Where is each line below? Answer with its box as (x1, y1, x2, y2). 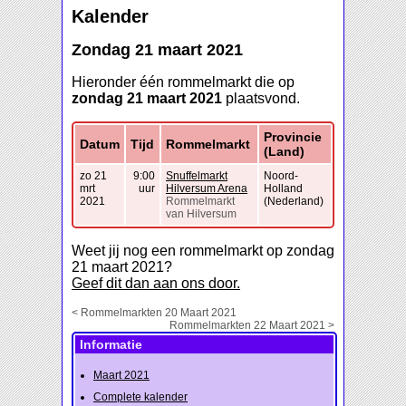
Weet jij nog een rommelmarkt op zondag (72, 243, 334, 259)
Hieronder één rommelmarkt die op (72, 74, 295, 91)
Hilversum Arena (166, 182, 247, 196)
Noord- (264, 169, 298, 183)
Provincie (264, 130, 322, 145)
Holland (264, 182, 303, 196)
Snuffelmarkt (166, 169, 227, 183)
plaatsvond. (222, 91, 300, 107)
